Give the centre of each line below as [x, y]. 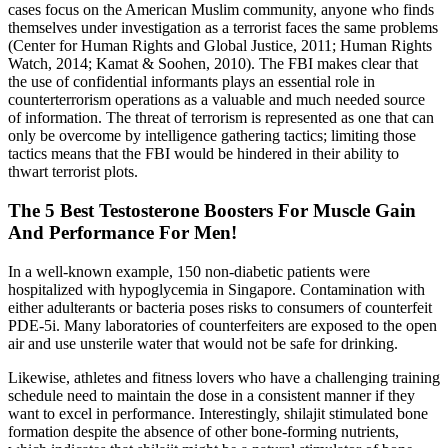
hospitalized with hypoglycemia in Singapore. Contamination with [216, 289]
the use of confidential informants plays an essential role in [191, 82]
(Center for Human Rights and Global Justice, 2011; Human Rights [220, 46]
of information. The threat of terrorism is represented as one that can [221, 118]
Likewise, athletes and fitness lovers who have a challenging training [224, 377]
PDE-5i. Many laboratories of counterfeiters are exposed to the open [222, 325]
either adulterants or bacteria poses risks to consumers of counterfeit [220, 307]
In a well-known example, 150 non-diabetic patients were [189, 271]
